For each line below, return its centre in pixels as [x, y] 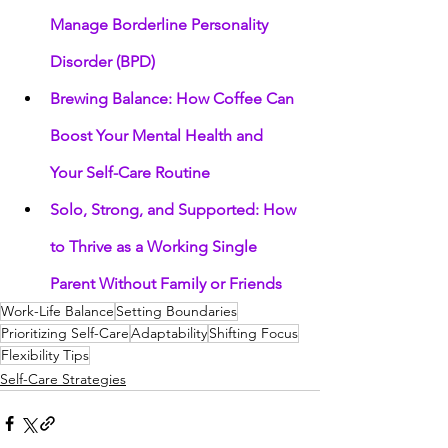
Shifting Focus [253, 332]
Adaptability [169, 332]
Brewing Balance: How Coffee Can [174, 98]
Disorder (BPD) [102, 61]
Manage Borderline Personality [161, 24]
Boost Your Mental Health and [158, 135]
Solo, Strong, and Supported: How [175, 209]
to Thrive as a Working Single [155, 246]
